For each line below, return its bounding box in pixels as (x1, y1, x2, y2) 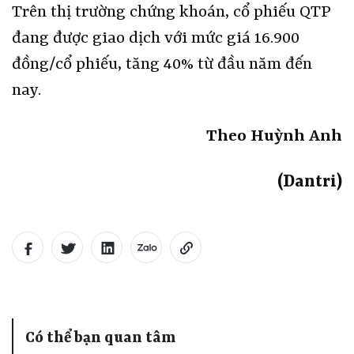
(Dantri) (277, 173, 342, 193)
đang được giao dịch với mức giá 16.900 (12, 29, 299, 49)
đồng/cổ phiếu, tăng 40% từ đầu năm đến (12, 55, 312, 75)
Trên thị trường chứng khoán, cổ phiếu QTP (12, 3, 331, 23)
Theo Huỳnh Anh (206, 127, 342, 147)
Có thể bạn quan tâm (25, 330, 175, 348)
